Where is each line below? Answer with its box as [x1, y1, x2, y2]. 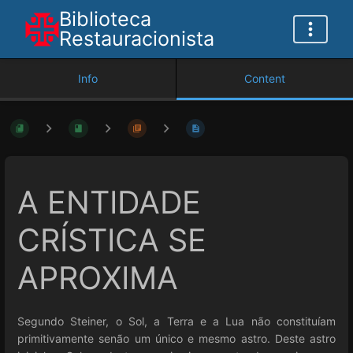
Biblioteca [59, 7, 151, 31]
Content [244, 72, 285, 85]
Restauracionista [59, 27, 214, 50]
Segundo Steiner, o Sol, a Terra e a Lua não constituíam [17, 314, 336, 328]
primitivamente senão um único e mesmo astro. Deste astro [17, 331, 336, 345]
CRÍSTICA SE [17, 221, 206, 260]
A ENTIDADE [17, 184, 201, 222]
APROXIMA [17, 259, 178, 298]
